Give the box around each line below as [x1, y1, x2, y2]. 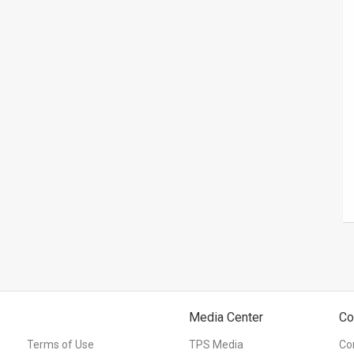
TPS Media [189, 337, 243, 351]
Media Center [189, 309, 263, 325]
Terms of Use [27, 337, 94, 351]
